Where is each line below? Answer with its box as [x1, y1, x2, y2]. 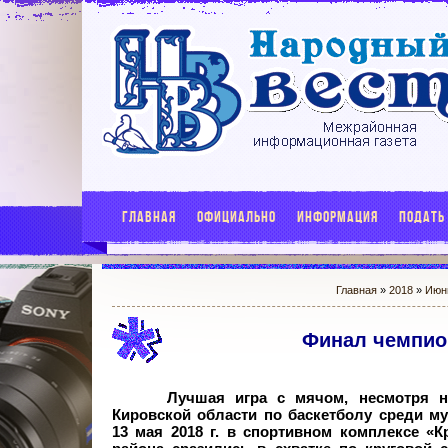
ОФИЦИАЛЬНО [197, 208, 276, 225]
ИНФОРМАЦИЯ [297, 208, 378, 225]
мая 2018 [135, 424, 203, 440]
